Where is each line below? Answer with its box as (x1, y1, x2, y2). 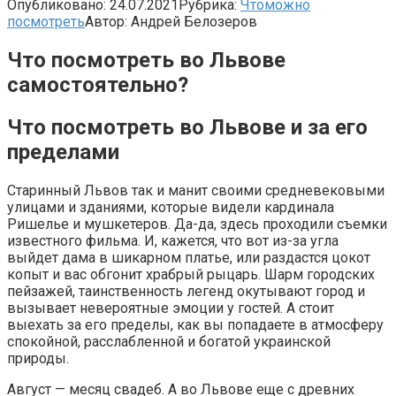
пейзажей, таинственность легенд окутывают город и (7, 282, 365, 300)
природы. (7, 349, 69, 367)
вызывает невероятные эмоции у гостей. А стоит (7, 299, 334, 316)
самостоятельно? (7, 72, 188, 97)
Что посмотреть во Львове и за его (7, 114, 368, 140)
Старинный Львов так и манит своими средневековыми (7, 181, 385, 199)
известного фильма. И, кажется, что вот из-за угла (7, 232, 339, 249)
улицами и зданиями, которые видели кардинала (7, 198, 334, 216)
